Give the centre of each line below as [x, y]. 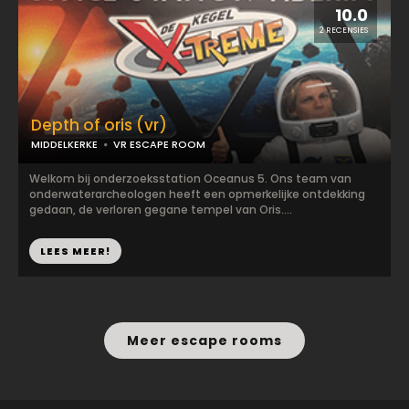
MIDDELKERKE [64, 144]
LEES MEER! [75, 251]
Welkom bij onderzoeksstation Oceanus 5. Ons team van [190, 178]
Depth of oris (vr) [99, 125]
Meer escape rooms [204, 341]
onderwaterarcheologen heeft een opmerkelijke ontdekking [197, 194]
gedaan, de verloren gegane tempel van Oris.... [161, 210]
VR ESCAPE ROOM [159, 144]
